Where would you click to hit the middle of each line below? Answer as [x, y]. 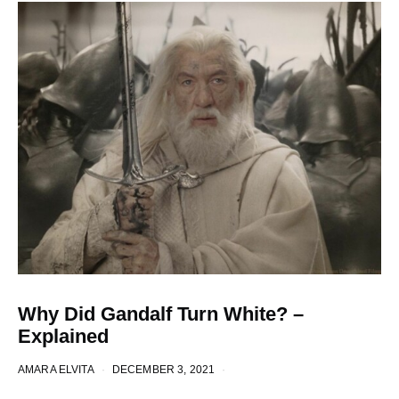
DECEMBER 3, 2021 [163, 369]
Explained [63, 336]
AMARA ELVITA [56, 369]
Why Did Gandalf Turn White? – [161, 314]
